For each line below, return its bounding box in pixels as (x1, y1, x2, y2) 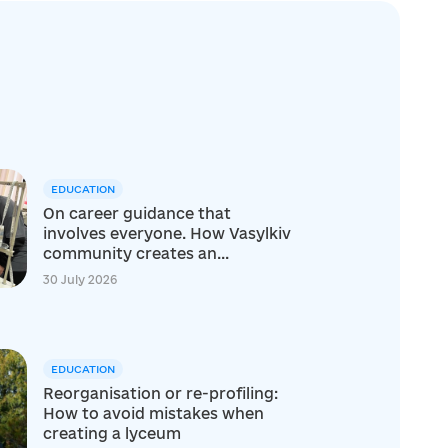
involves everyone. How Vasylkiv (42, 225, 291, 243)
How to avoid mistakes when (42, 405, 264, 423)
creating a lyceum (42, 425, 181, 443)
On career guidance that (42, 205, 231, 223)
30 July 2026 (42, 273, 117, 287)
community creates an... (42, 245, 229, 263)
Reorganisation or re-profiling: (42, 385, 278, 403)
